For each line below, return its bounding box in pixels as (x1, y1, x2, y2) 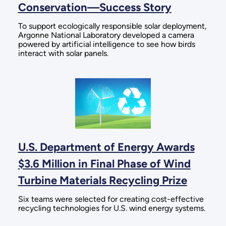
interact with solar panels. (18, 48, 108, 59)
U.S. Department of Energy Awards (18, 140, 195, 154)
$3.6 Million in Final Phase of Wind (18, 156, 191, 171)
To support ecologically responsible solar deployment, (18, 21, 207, 31)
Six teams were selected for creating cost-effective (18, 194, 204, 204)
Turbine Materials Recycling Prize (18, 173, 187, 187)
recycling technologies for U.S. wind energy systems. (18, 203, 205, 213)
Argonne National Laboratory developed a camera (18, 30, 194, 40)
